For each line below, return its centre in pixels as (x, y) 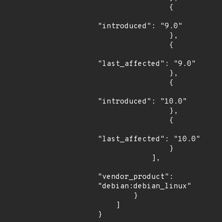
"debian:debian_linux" (144, 187)
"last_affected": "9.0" (147, 64)
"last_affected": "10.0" (149, 139)
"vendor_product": (136, 177)
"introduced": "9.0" (140, 27)
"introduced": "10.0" (142, 102)
